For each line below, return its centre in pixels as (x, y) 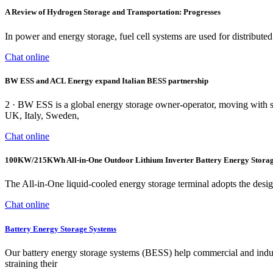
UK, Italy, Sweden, (42, 115)
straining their (31, 263)
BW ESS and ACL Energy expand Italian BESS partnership (107, 80)
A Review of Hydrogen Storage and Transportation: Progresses (113, 12)
